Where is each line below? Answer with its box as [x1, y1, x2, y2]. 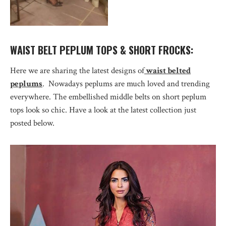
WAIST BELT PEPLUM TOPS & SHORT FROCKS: [10, 42, 193, 58]
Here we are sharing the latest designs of [10, 65, 144, 77]
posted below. [10, 118, 54, 129]
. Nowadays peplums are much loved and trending [42, 78, 210, 90]
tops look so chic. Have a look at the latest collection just [10, 104, 196, 116]
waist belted [144, 65, 191, 77]
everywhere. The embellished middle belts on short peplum [10, 91, 206, 103]
